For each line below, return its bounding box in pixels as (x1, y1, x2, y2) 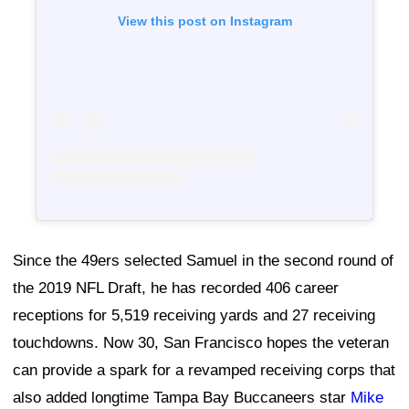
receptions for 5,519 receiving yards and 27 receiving (13, 307, 375, 325)
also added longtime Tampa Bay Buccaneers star (13, 389, 351, 407)
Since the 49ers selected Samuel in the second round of (13, 252, 393, 270)
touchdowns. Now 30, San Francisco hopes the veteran (13, 334, 389, 352)
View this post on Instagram (117, 14, 292, 29)
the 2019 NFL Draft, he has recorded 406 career (13, 279, 339, 298)
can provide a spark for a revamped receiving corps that (13, 362, 395, 380)
